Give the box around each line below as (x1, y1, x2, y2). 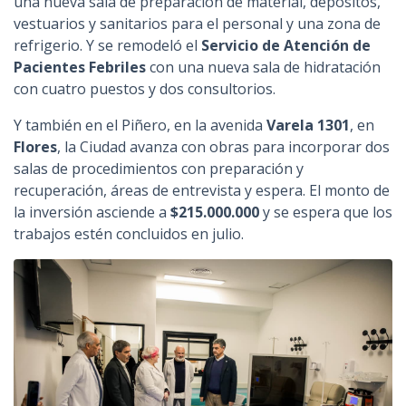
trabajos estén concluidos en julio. (14, 224, 244, 245)
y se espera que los (259, 202, 392, 223)
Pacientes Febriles (14, 57, 146, 78)
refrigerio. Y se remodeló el (14, 35, 201, 56)
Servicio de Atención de (201, 35, 371, 56)
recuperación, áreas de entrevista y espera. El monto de (14, 180, 390, 201)
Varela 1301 (266, 115, 350, 136)
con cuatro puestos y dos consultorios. (14, 79, 275, 100)
